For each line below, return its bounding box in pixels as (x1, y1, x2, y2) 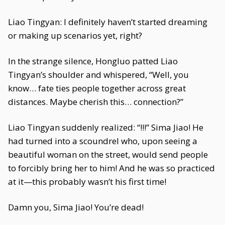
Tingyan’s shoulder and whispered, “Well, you (8, 69, 189, 80)
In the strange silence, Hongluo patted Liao (8, 55, 178, 67)
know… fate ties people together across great (8, 82, 186, 94)
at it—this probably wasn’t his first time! (8, 176, 166, 187)
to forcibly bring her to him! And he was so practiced (8, 162, 215, 174)
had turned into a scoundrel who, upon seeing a (8, 135, 197, 147)
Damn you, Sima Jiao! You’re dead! (8, 201, 144, 213)
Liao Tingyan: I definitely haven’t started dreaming (8, 16, 207, 28)
